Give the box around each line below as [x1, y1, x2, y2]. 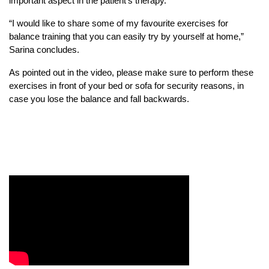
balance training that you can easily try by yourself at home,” [9, 31, 244, 41]
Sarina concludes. [9, 44, 79, 55]
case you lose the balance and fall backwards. [9, 93, 189, 104]
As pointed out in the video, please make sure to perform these [9, 67, 253, 77]
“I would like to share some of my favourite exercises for [9, 17, 228, 28]
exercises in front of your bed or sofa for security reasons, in [9, 80, 244, 91]
